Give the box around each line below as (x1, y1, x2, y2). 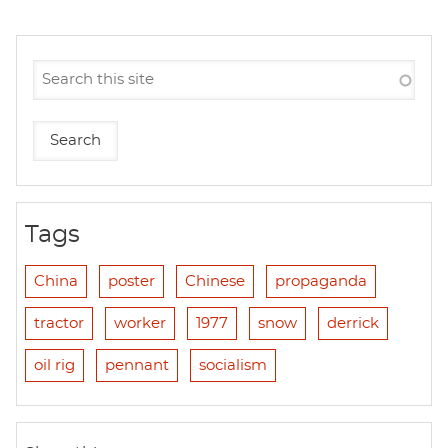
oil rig (34, 358, 75, 374)
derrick (327, 316, 379, 332)
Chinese (185, 274, 245, 290)
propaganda (275, 274, 367, 290)
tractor (34, 316, 84, 332)
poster (108, 274, 155, 290)
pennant (105, 358, 169, 374)
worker (114, 316, 166, 332)
